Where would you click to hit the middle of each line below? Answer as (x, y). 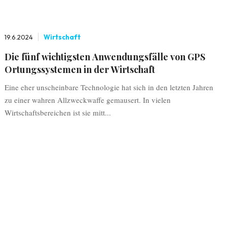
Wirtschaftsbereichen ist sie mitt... (58, 112)
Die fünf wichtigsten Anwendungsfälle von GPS (105, 57)
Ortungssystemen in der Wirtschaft (80, 69)
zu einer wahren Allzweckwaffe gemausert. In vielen (87, 100)
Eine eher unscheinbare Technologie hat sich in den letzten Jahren (109, 87)
